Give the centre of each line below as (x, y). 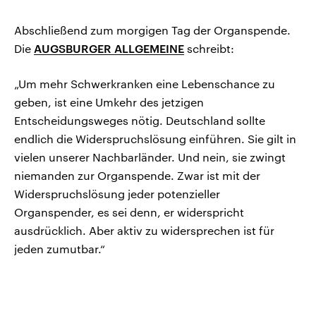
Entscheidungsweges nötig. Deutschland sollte (140, 121)
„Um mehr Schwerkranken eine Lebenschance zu (145, 84)
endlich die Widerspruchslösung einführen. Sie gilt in (155, 139)
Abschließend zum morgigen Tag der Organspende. (152, 30)
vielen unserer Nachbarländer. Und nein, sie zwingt (150, 157)
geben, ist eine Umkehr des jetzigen (109, 102)
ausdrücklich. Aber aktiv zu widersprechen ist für (144, 231)
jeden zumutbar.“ (60, 249)
